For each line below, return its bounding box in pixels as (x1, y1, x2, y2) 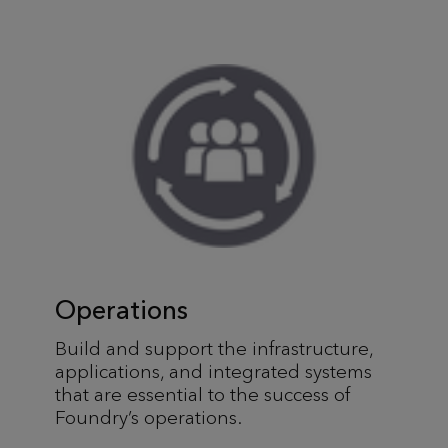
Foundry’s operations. (55, 405, 242, 429)
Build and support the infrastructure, (55, 336, 373, 360)
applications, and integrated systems (55, 359, 372, 383)
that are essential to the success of (55, 382, 350, 406)
